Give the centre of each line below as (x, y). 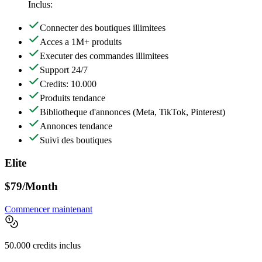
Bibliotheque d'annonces (85, 112)
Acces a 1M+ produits (81, 42)
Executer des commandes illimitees (104, 56)
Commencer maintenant (49, 209)
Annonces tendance (76, 126)
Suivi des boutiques (76, 140)
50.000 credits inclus (43, 246)
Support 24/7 (64, 70)
